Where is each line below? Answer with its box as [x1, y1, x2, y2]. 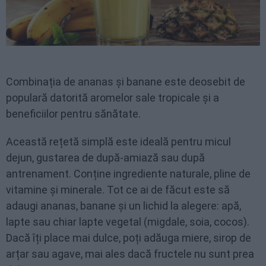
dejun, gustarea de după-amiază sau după [6, 151, 205, 164]
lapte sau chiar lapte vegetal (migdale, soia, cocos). [6, 215, 249, 228]
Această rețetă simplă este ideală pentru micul [6, 135, 231, 148]
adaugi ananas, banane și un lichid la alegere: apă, [6, 199, 241, 212]
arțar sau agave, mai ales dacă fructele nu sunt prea [6, 247, 254, 260]
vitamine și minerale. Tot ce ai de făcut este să [6, 183, 230, 196]
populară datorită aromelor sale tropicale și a [6, 91, 219, 104]
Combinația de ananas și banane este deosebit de [6, 75, 245, 88]
